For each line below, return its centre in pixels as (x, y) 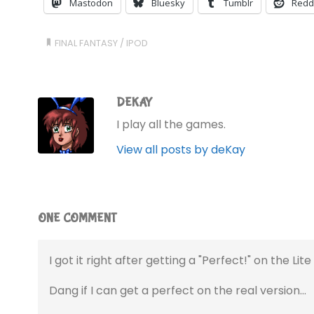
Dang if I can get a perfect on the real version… (178, 291)
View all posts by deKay (181, 149)
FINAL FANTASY (87, 43)
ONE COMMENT (77, 218)
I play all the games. (171, 124)
